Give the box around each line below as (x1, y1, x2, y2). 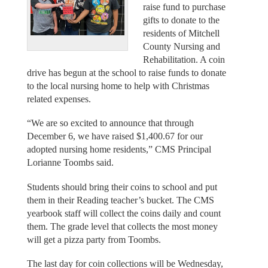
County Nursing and (143, 41, 220, 51)
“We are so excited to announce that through (26, 118, 194, 129)
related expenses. (26, 93, 91, 104)
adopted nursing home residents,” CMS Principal (26, 144, 211, 155)
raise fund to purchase (143, 1, 226, 12)
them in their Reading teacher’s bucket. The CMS (26, 194, 214, 205)
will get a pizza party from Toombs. (26, 234, 161, 245)
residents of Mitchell (143, 28, 220, 38)
